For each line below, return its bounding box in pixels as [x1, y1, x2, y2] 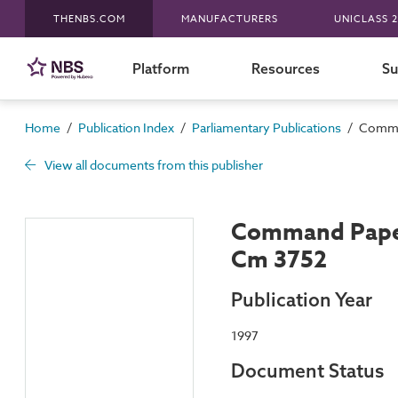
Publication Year [231, 287, 372, 311]
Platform [131, 59, 189, 77]
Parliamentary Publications [192, 119, 341, 136]
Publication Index [78, 119, 174, 136]
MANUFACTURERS [180, 11, 278, 27]
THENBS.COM [52, 11, 125, 27]
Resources [251, 59, 320, 77]
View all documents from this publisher [42, 156, 263, 173]
